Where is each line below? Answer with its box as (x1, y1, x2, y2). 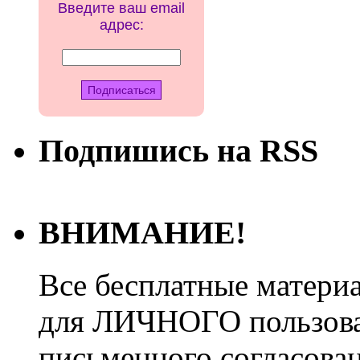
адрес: (99, 16, 144, 33)
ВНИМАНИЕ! (39, 215, 246, 252)
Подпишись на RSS (39, 132, 318, 169)
